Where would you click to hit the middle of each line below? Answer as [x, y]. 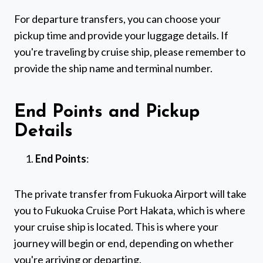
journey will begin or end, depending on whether [124, 243]
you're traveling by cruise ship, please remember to [130, 52]
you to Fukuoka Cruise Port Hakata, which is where [130, 210]
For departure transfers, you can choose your [117, 19]
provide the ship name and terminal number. [113, 68]
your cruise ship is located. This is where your [116, 227]
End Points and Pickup [107, 113]
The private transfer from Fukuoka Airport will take [130, 194]
